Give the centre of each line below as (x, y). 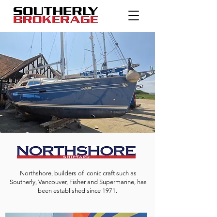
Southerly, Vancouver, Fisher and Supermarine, (73, 182)
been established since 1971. (77, 191)
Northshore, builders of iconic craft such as (78, 173)
